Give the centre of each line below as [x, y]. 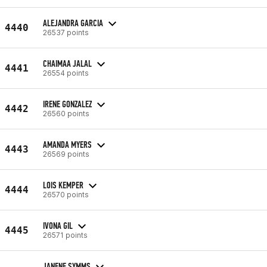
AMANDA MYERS [67, 144]
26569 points [66, 154]
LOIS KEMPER [63, 185]
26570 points [66, 194]
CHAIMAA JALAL [67, 63]
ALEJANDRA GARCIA [73, 23]
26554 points [66, 73]
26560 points [66, 113]
